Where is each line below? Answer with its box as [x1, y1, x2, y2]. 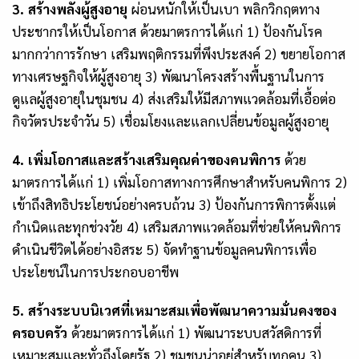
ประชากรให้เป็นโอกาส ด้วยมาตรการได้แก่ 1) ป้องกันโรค [12, 22, 322, 40]
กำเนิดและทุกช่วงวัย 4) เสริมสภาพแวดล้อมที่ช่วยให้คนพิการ [12, 217, 341, 236]
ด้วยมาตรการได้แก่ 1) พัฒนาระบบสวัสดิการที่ [67, 323, 321, 341]
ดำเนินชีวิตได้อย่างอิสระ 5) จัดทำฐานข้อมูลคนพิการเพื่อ [12, 240, 317, 258]
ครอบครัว [12, 323, 67, 341]
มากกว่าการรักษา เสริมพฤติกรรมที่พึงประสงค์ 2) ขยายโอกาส [12, 44, 345, 63]
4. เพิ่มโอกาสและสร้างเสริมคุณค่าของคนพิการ [12, 150, 280, 168]
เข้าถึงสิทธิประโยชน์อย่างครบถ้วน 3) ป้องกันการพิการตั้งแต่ [12, 195, 336, 213]
